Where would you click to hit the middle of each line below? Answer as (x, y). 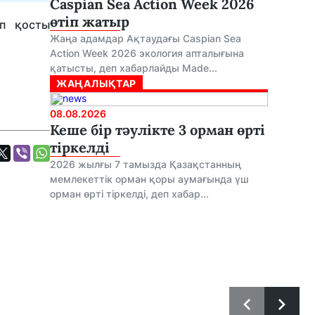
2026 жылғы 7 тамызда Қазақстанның (146, 164)
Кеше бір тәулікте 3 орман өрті (157, 130)
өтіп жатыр (90, 21)
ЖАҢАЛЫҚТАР (96, 83)
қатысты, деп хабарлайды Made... (134, 68)
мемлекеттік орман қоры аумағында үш (149, 179)
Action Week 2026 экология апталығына (147, 53)
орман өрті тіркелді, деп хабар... (129, 194)
